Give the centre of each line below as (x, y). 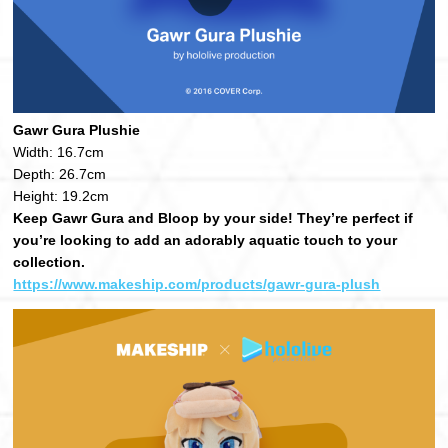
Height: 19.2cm (61, 195)
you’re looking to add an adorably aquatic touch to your (205, 239)
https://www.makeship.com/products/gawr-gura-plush (197, 283)
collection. (49, 261)
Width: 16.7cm (59, 151)
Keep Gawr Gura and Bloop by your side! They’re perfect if (213, 217)
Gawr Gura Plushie (77, 129)
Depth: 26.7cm (60, 173)
